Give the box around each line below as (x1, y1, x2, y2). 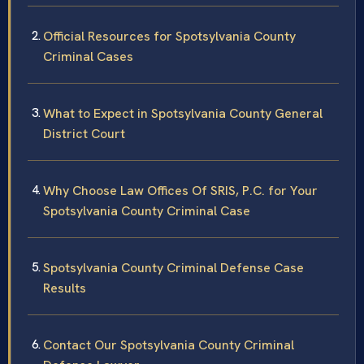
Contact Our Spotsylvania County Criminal (43, 336, 294, 353)
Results (43, 279, 86, 297)
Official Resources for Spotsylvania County (43, 27, 296, 45)
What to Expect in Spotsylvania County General (43, 104, 323, 122)
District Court (43, 124, 125, 142)
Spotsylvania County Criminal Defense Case (43, 258, 304, 276)
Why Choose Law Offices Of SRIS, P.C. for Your (43, 181, 318, 199)
